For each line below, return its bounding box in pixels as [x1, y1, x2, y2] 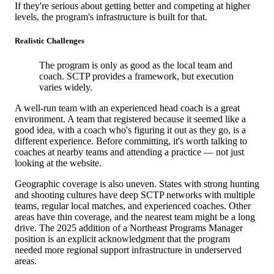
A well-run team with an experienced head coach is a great [15, 102, 240, 113]
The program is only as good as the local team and [39, 59, 232, 70]
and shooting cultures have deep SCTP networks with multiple [15, 189, 255, 200]
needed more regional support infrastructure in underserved [15, 244, 242, 255]
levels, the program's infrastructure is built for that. [15, 12, 207, 23]
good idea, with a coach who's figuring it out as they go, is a [15, 124, 246, 135]
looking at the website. [15, 157, 102, 168]
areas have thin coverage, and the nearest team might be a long [15, 211, 255, 222]
